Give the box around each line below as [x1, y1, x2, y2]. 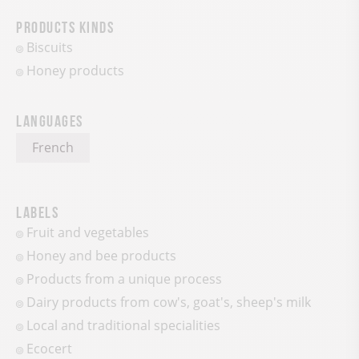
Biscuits [26, 38, 73, 57]
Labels [16, 203, 58, 220]
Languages [16, 111, 83, 128]
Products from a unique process [26, 270, 222, 288]
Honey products [26, 62, 124, 80]
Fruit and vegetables [26, 224, 149, 242]
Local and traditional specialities [26, 317, 220, 335]
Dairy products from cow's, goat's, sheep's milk [26, 293, 311, 312]
